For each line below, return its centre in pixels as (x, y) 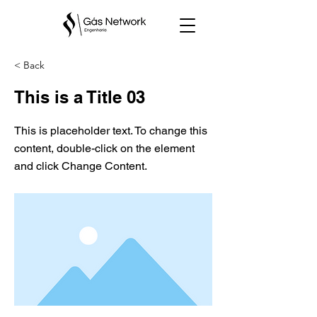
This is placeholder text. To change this (111, 131)
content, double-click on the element (104, 148)
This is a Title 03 (80, 97)
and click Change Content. (81, 166)
